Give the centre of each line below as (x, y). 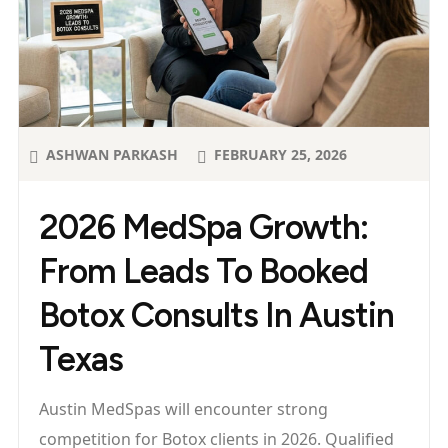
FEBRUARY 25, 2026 (280, 155)
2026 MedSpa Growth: (203, 228)
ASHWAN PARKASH (112, 154)
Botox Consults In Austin (216, 316)
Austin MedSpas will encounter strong (183, 409)
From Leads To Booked (203, 272)
